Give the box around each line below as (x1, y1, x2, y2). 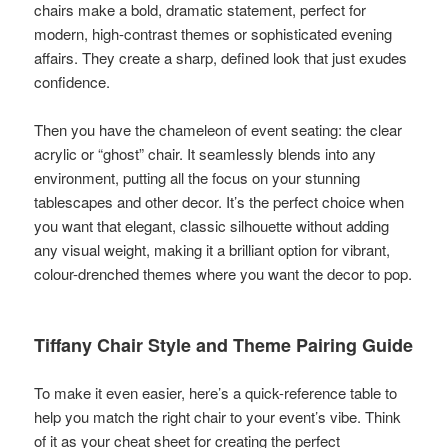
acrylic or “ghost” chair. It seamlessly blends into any (34, 142, 377, 164)
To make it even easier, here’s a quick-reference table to (34, 381, 398, 403)
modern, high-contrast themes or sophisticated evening (34, 22, 393, 44)
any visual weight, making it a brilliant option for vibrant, (34, 238, 391, 260)
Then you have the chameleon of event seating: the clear (34, 118, 403, 140)
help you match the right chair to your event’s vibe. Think (34, 405, 402, 427)
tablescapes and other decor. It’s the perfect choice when (34, 190, 405, 212)
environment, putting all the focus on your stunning (34, 166, 361, 188)
